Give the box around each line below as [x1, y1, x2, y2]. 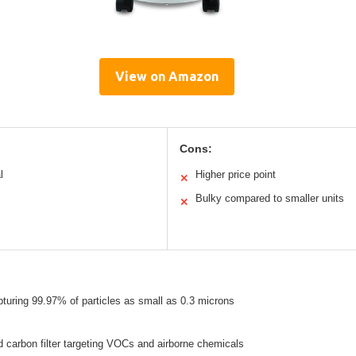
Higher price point [195, 168, 276, 180]
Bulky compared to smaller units [195, 192, 344, 204]
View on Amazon [115, 68, 219, 83]
